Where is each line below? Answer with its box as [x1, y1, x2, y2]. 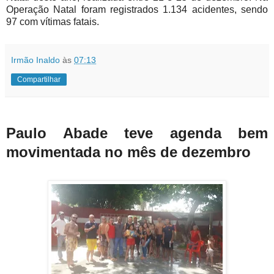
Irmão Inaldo [11, 54, 60, 65]
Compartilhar [17, 75, 61, 84]
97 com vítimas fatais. [6, 16, 99, 27]
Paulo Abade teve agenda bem [6, 125, 268, 142]
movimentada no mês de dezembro [6, 144, 255, 161]
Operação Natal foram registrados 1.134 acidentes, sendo [6, 4, 268, 15]
